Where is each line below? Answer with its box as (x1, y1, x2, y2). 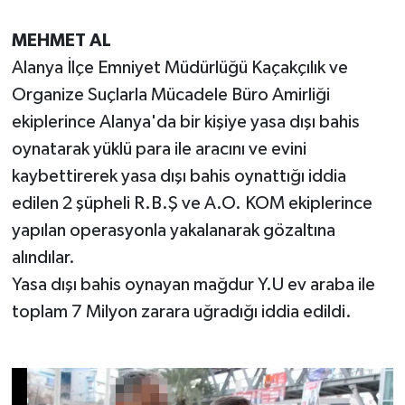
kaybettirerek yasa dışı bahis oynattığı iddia (11, 166, 346, 185)
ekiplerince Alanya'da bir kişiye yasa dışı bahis (11, 112, 360, 131)
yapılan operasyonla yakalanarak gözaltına (11, 221, 335, 240)
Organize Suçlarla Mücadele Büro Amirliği (11, 85, 330, 104)
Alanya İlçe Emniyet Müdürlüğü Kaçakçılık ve (11, 58, 348, 77)
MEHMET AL (11, 31, 111, 50)
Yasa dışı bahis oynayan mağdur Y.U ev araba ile (11, 275, 375, 294)
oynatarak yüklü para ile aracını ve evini (11, 139, 306, 158)
